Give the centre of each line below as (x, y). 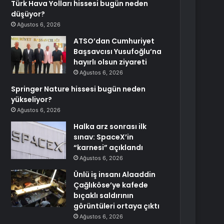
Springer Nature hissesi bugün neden (78, 89)
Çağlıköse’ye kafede (111, 185)
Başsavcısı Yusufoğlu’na (118, 51)
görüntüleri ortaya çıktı (117, 206)
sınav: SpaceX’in (104, 137)
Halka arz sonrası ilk (110, 126)
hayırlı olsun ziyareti (110, 62)
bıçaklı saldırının (104, 195)
